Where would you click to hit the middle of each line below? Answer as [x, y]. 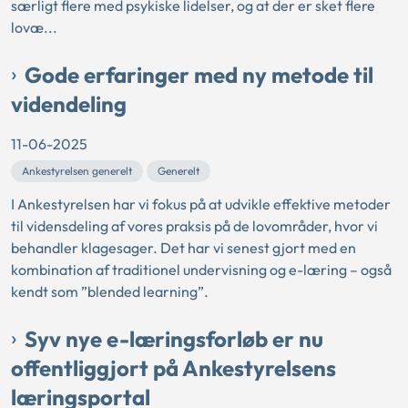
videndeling [69, 104]
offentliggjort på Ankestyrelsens [173, 368]
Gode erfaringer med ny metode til [199, 75]
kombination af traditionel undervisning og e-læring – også [201, 270]
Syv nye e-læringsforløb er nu [174, 339]
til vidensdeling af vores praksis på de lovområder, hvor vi [194, 226]
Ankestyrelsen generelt [77, 171]
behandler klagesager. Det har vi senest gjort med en [184, 248]
